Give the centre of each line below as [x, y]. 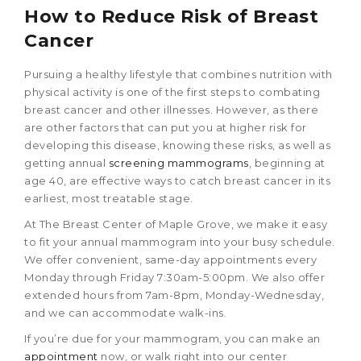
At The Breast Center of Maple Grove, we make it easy [176, 224]
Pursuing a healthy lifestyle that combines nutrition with [178, 75]
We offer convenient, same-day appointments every [170, 260]
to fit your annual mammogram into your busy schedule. [180, 242]
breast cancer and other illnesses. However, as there [171, 110]
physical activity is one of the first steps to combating [172, 92]
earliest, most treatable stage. [109, 199]
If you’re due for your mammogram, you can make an [172, 339]
